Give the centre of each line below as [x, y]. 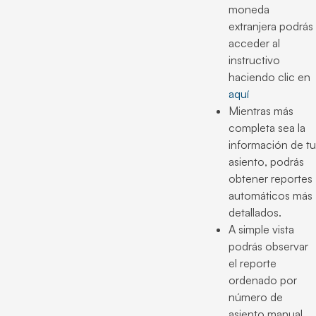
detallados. [255, 212]
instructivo [254, 60]
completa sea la [267, 128]
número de [256, 297]
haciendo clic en [269, 77]
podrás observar [268, 246]
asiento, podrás [266, 162]
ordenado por [263, 280]
